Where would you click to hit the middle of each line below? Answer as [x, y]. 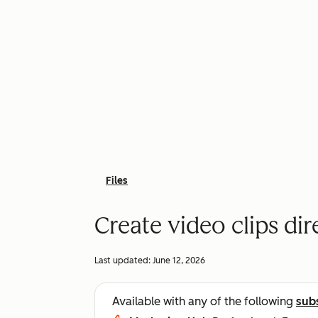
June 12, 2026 [179, 261]
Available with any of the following [204, 301]
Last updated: [124, 261]
